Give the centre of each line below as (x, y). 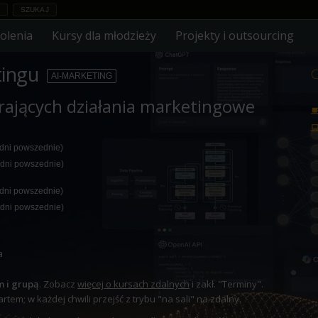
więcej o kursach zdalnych (133, 284)
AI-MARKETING (82, 76)
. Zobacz (58, 284)
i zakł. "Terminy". (226, 284)
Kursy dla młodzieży (104, 35)
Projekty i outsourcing (235, 35)
